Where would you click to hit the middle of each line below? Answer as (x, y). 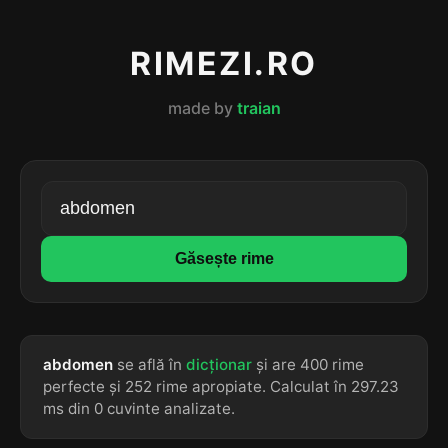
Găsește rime (224, 258)
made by (202, 108)
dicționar (219, 364)
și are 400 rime (308, 364)
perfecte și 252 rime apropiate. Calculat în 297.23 (221, 386)
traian (258, 108)
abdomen (78, 364)
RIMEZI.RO (224, 63)
